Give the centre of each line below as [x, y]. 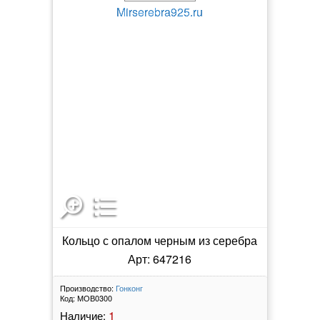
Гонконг [129, 287]
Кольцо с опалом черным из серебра [160, 240]
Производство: [86, 287]
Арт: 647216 [160, 259]
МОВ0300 [94, 297]
